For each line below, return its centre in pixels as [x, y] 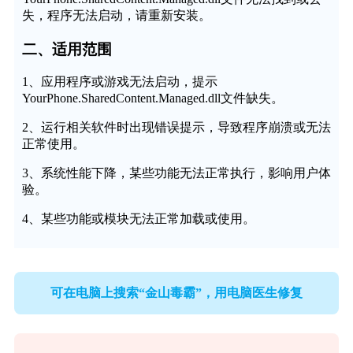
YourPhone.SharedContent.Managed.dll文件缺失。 [152, 98]
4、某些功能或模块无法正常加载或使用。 [138, 219]
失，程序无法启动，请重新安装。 [116, 15]
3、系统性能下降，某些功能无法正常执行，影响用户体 [176, 173]
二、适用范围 [67, 49]
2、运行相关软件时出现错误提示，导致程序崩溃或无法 [176, 128]
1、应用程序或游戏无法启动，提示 [119, 82]
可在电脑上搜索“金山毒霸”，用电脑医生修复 [176, 292]
